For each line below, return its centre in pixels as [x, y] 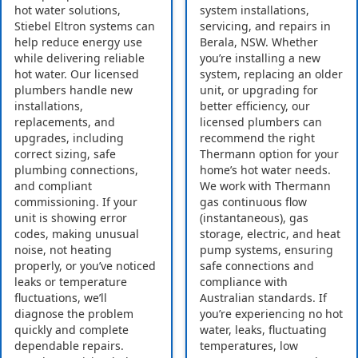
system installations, [255, 10]
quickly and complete [72, 330]
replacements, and [65, 122]
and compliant [53, 186]
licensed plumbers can [261, 122]
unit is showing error [71, 218]
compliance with [244, 282]
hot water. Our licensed [77, 74]
